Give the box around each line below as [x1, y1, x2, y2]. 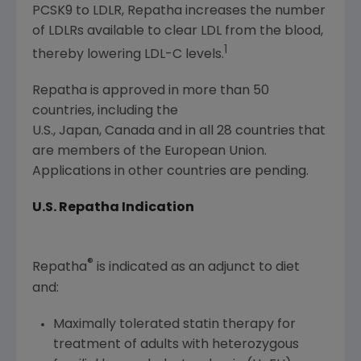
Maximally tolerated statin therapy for [52, 317, 296, 331]
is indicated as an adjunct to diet [93, 261, 300, 275]
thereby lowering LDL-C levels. [32, 48, 224, 62]
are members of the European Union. [32, 145, 267, 159]
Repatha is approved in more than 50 [32, 85, 269, 98]
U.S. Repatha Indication [32, 201, 194, 215]
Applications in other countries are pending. [32, 165, 309, 179]
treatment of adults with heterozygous [52, 338, 299, 351]
